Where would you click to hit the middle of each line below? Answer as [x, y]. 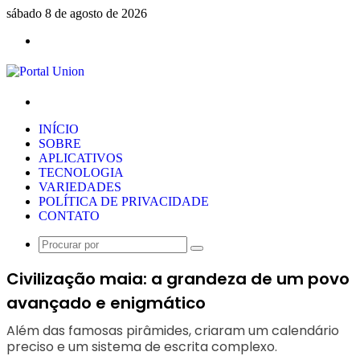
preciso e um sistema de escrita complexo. [142, 346]
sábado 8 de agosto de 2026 [77, 13]
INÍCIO [59, 129]
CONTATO [69, 216]
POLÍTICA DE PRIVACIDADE [124, 201]
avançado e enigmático [106, 303]
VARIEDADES [80, 187]
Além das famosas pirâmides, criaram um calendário [173, 330]
